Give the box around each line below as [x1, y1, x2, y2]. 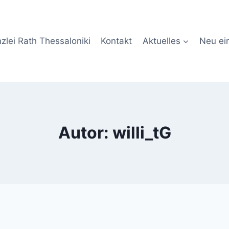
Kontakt [101, 35, 132, 46]
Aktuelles [142, 35, 180, 46]
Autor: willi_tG [58, 123, 171, 143]
